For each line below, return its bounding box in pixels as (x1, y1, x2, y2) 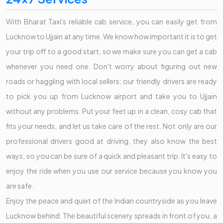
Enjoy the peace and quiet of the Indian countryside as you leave (6, 196, 217, 205)
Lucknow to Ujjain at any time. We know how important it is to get (6, 31, 217, 41)
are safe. (6, 181, 34, 190)
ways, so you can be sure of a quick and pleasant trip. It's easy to (6, 151, 217, 160)
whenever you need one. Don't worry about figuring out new (6, 61, 217, 71)
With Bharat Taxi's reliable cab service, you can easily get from (6, 16, 217, 26)
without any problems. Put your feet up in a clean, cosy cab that (6, 106, 217, 115)
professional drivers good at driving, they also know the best (6, 136, 217, 145)
